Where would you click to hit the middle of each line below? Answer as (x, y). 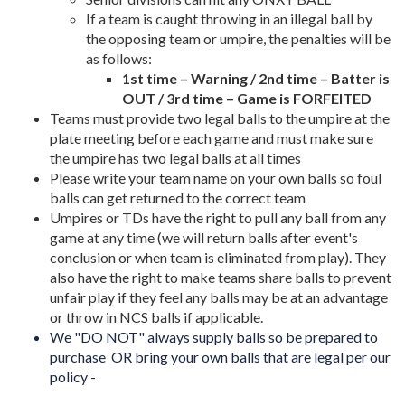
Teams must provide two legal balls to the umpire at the (220, 118)
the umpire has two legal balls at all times (175, 158)
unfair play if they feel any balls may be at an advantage (219, 297)
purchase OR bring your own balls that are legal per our (220, 357)
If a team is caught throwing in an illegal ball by (229, 19)
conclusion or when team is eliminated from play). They (218, 257)
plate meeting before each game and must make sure (212, 138)
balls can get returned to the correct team (178, 198)
